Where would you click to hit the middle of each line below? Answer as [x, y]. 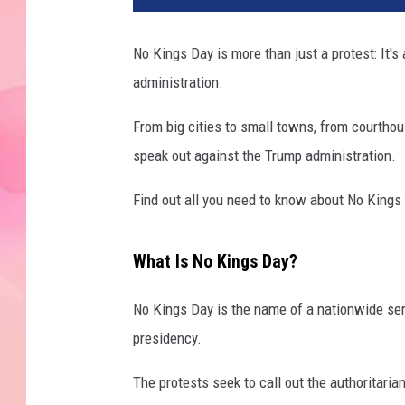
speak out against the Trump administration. [264, 156]
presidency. [167, 338]
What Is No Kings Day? [215, 261]
